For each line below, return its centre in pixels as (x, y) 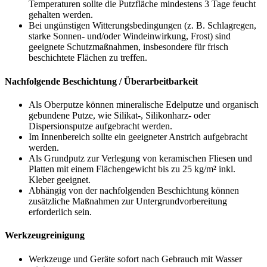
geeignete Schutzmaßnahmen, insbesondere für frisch (128, 47)
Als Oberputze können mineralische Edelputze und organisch (144, 104)
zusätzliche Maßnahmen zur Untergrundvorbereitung (128, 201)
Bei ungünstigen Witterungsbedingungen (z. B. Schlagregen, (142, 26)
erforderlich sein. (60, 212)
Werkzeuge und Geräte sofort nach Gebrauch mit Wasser (135, 259)
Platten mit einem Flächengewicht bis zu (105, 169)
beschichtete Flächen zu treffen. (88, 58)
